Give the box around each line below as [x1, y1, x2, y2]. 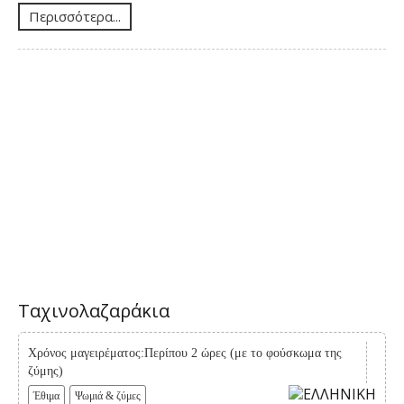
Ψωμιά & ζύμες [75, 389, 141, 402]
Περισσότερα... [29, 7, 121, 26]
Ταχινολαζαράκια [18, 298, 170, 323]
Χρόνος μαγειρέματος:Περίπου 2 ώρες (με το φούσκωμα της [28, 345, 342, 360]
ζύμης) [28, 363, 63, 378]
